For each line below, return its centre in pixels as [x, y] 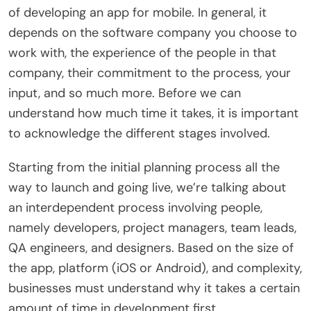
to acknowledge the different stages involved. [139, 133]
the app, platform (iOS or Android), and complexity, [155, 268]
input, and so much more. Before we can [125, 93]
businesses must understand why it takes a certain [154, 288]
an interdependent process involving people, [135, 207]
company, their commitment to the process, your [150, 73]
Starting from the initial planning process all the [144, 167]
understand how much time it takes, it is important [153, 113]
